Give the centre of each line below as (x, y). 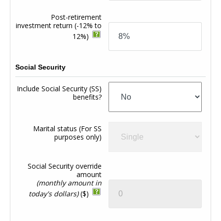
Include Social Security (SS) (59, 89)
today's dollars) (54, 194)
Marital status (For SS (68, 129)
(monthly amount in (69, 183)
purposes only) (78, 137)
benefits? (88, 97)
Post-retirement (76, 17)
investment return (45, 25)
